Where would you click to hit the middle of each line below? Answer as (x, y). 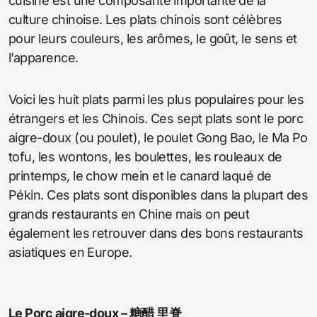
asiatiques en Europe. (70, 252)
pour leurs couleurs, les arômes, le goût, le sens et (153, 38)
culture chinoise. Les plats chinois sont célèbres (145, 19)
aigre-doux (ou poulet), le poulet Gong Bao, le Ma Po (158, 137)
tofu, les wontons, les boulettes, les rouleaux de (145, 156)
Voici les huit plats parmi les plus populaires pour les (156, 99)
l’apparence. (44, 57)
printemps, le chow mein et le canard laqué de (140, 175)
